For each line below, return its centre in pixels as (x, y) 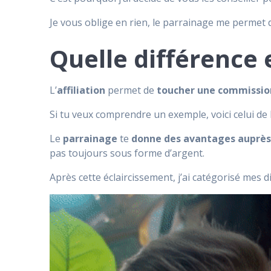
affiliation (81, 90)
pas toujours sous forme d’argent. (127, 153)
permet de (130, 90)
